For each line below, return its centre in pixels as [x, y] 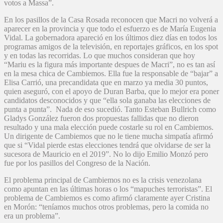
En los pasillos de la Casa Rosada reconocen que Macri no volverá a [111, 20]
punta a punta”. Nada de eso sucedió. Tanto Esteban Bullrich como [110, 110]
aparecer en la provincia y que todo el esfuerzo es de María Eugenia [110, 29]
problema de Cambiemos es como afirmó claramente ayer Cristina [107, 198]
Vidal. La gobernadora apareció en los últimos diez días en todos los [111, 38]
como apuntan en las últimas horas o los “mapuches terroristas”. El [108, 189]
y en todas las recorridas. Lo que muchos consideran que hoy [100, 56]
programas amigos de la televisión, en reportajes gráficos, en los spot [111, 47]
